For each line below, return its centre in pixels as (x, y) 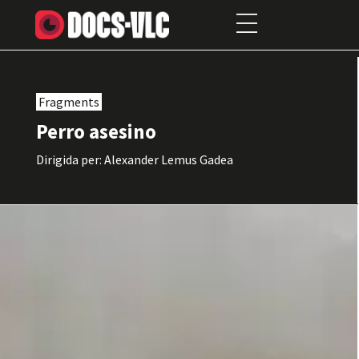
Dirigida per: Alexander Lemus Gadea (134, 159)
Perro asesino (96, 131)
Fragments (69, 101)
